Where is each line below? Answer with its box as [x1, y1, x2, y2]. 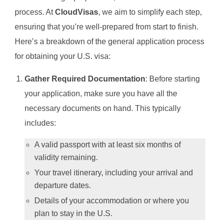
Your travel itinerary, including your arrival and [34, 168, 193, 177]
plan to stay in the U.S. [34, 209, 112, 218]
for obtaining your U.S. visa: [15, 52, 110, 60]
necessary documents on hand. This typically [25, 104, 181, 112]
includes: [25, 118, 56, 127]
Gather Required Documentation [25, 74, 145, 83]
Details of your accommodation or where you [34, 196, 189, 205]
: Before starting [145, 74, 200, 83]
